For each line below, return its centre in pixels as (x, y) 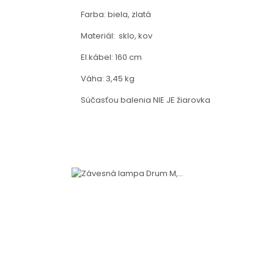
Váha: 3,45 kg (108, 79)
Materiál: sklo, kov (117, 36)
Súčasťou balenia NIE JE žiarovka (146, 100)
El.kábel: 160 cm (111, 57)
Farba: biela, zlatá (116, 14)
